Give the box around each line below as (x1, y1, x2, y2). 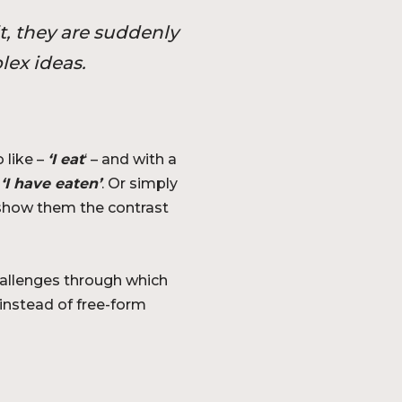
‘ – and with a (84, 150, 177, 168)
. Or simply (101, 174, 178, 192)
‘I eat (48, 150, 84, 168)
